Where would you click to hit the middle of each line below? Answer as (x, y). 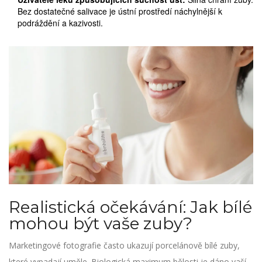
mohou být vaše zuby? (101, 223)
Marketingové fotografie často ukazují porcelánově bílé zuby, (124, 245)
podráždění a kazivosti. (60, 23)
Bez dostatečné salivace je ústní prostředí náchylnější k (120, 11)
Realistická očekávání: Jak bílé (130, 207)
